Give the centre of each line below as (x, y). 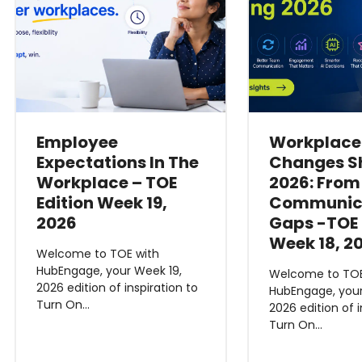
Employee (77, 142)
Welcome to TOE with (97, 254)
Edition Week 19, (101, 203)
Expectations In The (117, 162)
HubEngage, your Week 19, (109, 271)
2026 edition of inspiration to (117, 288)
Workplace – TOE (106, 183)
